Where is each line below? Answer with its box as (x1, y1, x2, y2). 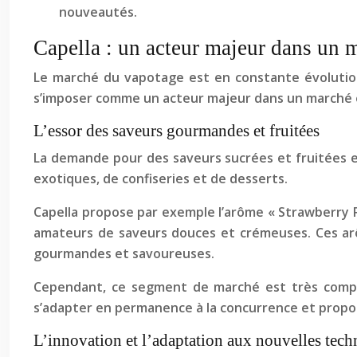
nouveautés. (59, 3, 137, 21)
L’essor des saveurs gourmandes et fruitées (33, 121, 320, 140)
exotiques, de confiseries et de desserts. (33, 170, 288, 187)
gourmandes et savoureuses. (33, 245, 214, 262)
